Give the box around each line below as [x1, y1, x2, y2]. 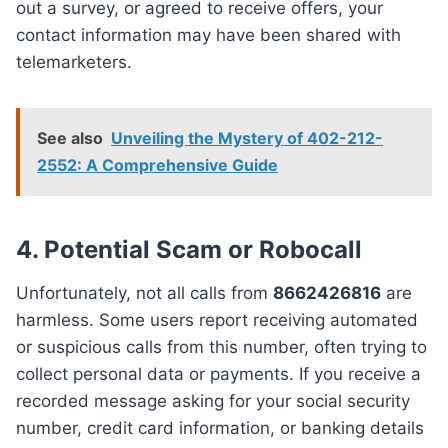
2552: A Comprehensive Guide [37, 155, 278, 176]
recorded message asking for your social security [16, 391, 410, 412]
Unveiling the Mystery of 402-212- [111, 128, 383, 149]
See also [37, 128, 103, 149]
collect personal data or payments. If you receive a [16, 364, 421, 385]
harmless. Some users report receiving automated [16, 310, 418, 331]
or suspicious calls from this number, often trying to [16, 337, 427, 358]
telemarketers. [16, 52, 132, 73]
